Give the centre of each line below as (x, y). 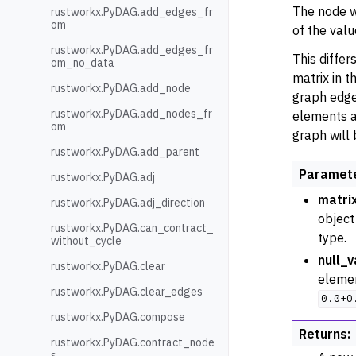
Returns (323, 333)
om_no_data (83, 63)
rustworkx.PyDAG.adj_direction (128, 203)
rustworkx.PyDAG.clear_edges (127, 292)
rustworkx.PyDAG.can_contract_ (132, 228)
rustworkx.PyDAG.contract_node (133, 342)
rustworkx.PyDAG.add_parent (125, 152)
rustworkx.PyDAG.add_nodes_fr (132, 114)
